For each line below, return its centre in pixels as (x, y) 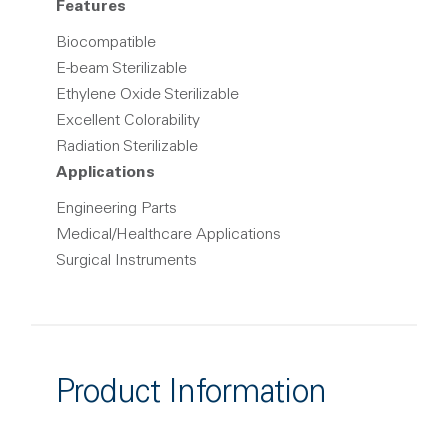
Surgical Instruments (126, 261)
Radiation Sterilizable (127, 147)
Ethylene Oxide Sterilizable (147, 95)
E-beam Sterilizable (121, 69)
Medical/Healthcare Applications (168, 235)
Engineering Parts (116, 209)
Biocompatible (106, 43)
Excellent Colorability (128, 121)
